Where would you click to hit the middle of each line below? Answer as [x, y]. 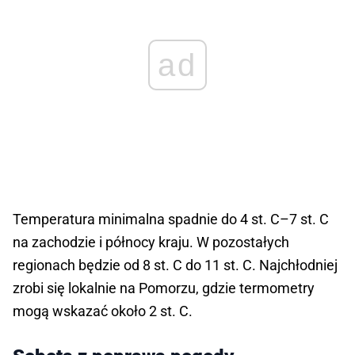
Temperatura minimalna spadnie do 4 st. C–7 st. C [171, 219]
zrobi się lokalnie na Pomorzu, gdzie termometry [164, 288]
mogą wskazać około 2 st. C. [103, 311]
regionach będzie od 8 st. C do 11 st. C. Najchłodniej [175, 265]
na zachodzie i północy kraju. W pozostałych [151, 242]
